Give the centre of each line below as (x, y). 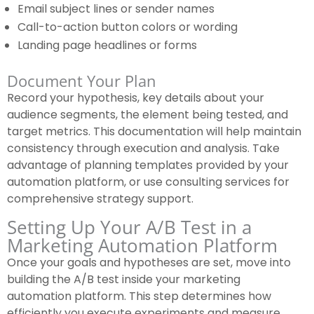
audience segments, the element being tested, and (148, 115)
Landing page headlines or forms (107, 46)
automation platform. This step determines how (139, 296)
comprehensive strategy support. (100, 199)
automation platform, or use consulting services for (148, 182)
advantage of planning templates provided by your (148, 165)
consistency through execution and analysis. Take (143, 149)
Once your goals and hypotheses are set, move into (149, 263)
